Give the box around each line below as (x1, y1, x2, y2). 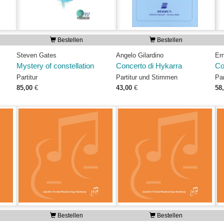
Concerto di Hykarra (115, 62, 182, 70)
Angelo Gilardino (115, 51, 163, 59)
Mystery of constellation (16, 62, 94, 70)
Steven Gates (16, 51, 56, 59)
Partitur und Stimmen (115, 73, 177, 81)
